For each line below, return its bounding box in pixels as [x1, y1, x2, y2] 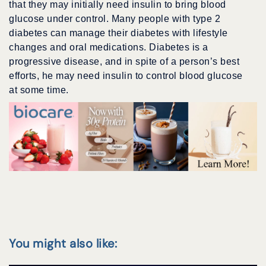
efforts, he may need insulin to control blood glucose [9, 71, 243, 81]
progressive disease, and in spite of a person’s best [9, 56, 239, 67]
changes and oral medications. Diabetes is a [9, 42, 208, 53]
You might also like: [9, 235, 117, 251]
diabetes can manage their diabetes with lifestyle [9, 28, 228, 39]
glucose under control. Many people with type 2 [9, 14, 220, 24]
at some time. [9, 85, 69, 96]
